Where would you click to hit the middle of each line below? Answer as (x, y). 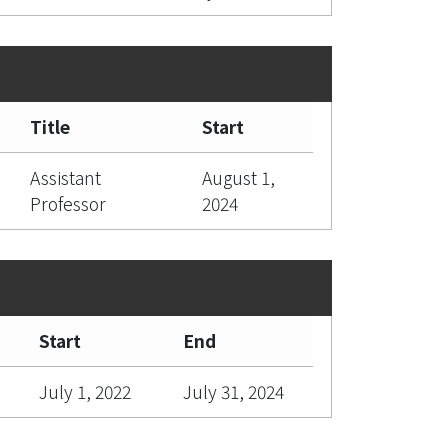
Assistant (65, 177)
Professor (68, 203)
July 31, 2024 (233, 391)
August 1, (238, 177)
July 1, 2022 (85, 391)
